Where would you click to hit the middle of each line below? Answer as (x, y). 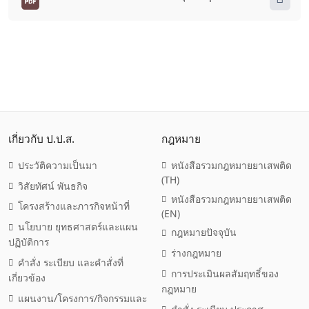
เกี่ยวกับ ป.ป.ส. (41, 139)
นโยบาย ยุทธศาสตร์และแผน (78, 227)
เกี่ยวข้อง (27, 277)
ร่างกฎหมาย (197, 253)
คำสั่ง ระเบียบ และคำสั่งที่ (71, 262)
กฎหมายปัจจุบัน (204, 232)
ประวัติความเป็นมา (58, 165)
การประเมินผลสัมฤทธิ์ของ (225, 273)
